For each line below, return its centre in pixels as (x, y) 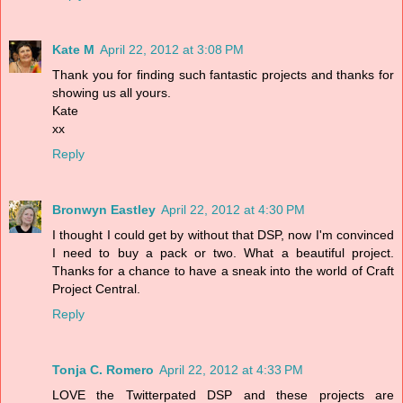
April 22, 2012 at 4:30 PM (233, 209)
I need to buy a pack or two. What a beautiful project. (223, 252)
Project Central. (96, 288)
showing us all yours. (112, 92)
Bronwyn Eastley (104, 209)
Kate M (73, 49)
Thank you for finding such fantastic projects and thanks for (223, 74)
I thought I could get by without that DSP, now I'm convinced (223, 234)
